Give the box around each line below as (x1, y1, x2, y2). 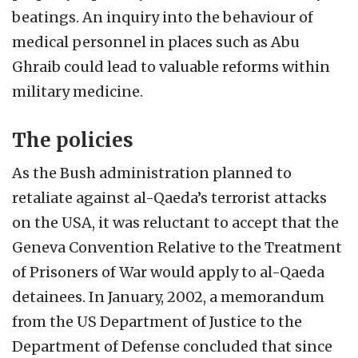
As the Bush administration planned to (12, 163, 292, 182)
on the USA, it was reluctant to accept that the (12, 213, 339, 232)
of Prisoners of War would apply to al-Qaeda (12, 262, 324, 281)
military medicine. (12, 82, 143, 101)
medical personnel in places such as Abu (12, 32, 300, 51)
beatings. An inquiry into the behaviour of (12, 7, 313, 26)
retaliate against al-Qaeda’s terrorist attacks (12, 188, 327, 207)
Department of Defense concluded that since (12, 336, 332, 356)
